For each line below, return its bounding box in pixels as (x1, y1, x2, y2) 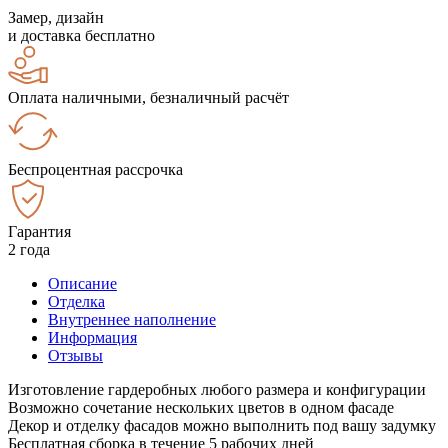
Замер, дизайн (8, 8, 104, 26)
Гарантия (8, 222, 71, 240)
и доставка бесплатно (8, 26, 155, 44)
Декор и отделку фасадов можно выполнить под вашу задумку (8, 416, 436, 434)
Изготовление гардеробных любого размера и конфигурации (8, 380, 426, 398)
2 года (8, 240, 50, 258)
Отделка (48, 292, 105, 310)
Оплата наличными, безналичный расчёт (8, 88, 289, 106)
